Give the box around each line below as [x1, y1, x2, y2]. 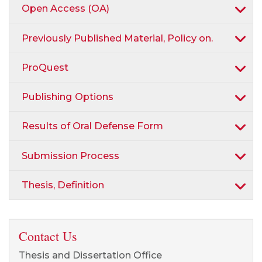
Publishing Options [22, 91, 113, 103]
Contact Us [19, 227, 77, 244]
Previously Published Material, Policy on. [22, 32, 213, 44]
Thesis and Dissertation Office [19, 249, 162, 261]
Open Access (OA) [22, 2, 109, 15]
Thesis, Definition [22, 178, 104, 191]
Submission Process [22, 149, 119, 161]
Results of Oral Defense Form [22, 120, 163, 132]
